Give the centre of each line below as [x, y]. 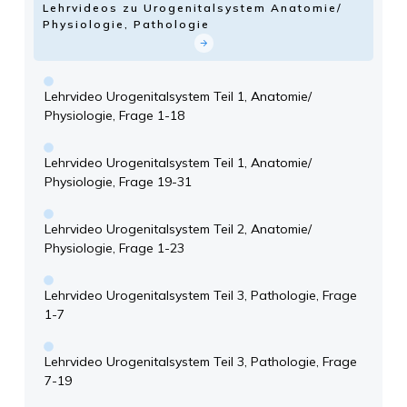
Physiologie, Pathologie [126, 25]
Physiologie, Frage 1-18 [114, 116]
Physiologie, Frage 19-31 [118, 182]
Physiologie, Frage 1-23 [114, 248]
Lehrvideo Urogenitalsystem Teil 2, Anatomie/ [178, 229]
